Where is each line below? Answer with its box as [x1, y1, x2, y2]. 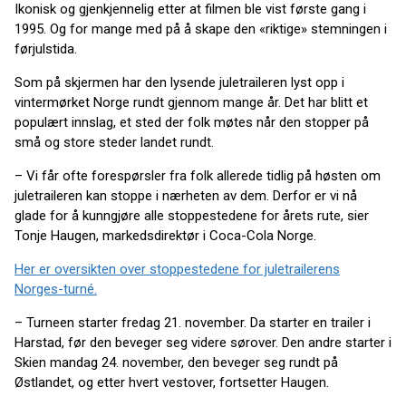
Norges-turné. [14, 281, 97, 297]
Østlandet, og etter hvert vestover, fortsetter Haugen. [14, 374, 329, 391]
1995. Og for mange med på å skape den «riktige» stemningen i [14, 21, 387, 37]
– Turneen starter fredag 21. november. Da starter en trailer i [14, 314, 371, 331]
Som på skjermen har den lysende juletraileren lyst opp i [14, 74, 344, 91]
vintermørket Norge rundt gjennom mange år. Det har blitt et [14, 94, 368, 111]
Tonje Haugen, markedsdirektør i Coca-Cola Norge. [14, 227, 316, 244]
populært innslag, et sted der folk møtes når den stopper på [14, 114, 369, 130]
